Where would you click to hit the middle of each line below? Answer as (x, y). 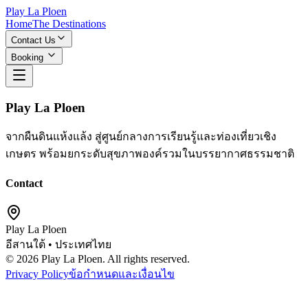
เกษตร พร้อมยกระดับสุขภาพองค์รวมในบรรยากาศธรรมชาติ (150, 154)
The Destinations (69, 24)
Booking (27, 57)
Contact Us (33, 40)
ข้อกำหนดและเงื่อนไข (122, 274)
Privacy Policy (37, 274)
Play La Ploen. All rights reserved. (114, 258)
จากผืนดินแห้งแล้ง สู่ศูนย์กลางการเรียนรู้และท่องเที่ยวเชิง (141, 137)
